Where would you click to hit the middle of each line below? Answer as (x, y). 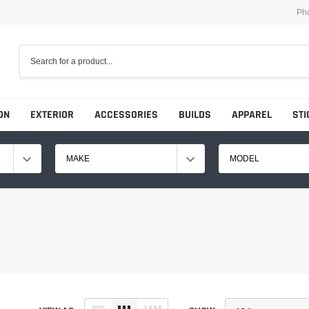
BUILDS (195, 115)
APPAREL (251, 115)
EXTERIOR (52, 115)
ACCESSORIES (126, 115)
